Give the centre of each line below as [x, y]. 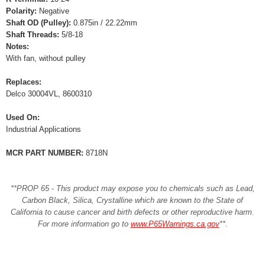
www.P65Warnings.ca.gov [175, 224]
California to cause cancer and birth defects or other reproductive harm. [132, 212]
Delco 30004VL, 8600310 [49, 94]
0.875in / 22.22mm [104, 23]
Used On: [23, 117]
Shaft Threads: [33, 35]
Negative [53, 11]
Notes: [17, 46]
